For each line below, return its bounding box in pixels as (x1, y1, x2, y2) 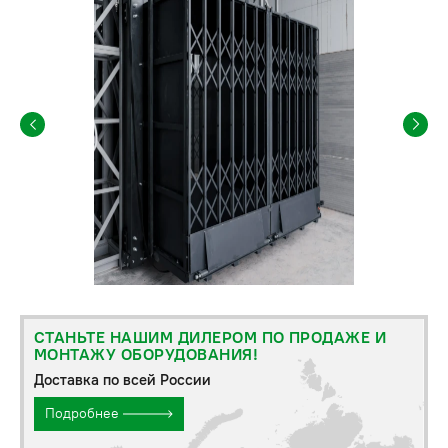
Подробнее (45, 404, 123, 422)
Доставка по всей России (34, 370, 211, 389)
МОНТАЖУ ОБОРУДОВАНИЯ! (34, 344, 259, 364)
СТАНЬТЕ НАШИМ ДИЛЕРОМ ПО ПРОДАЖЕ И (34, 327, 387, 347)
